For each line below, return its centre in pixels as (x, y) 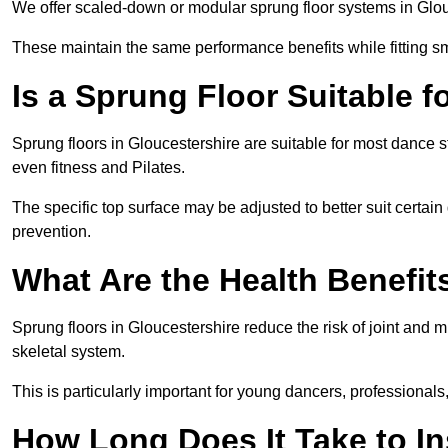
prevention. (51, 231)
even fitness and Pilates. (98, 167)
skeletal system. (68, 351)
